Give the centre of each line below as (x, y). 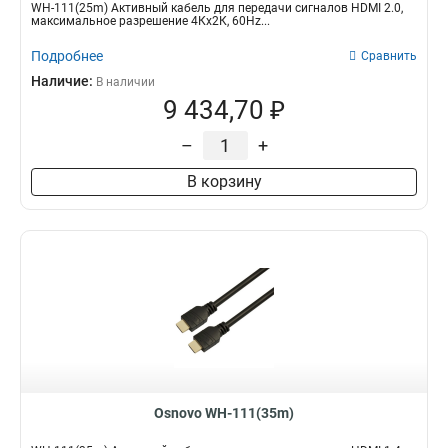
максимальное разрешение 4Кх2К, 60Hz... (150, 21)
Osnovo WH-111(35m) (224, 413)
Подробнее (67, 56)
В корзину (224, 181)
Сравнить (389, 56)
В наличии (125, 82)
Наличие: (63, 81)
